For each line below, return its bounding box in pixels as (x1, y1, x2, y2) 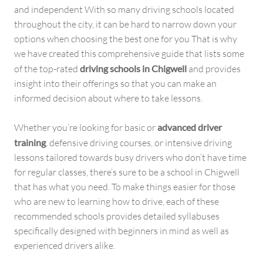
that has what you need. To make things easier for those (14, 180, 235, 193)
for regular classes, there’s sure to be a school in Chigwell (14, 166, 240, 178)
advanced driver (157, 121, 222, 133)
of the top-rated (14, 62, 80, 75)
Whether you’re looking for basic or (14, 121, 157, 133)
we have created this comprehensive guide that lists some (14, 47, 244, 59)
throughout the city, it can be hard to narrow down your (14, 18, 237, 30)
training (14, 136, 46, 148)
